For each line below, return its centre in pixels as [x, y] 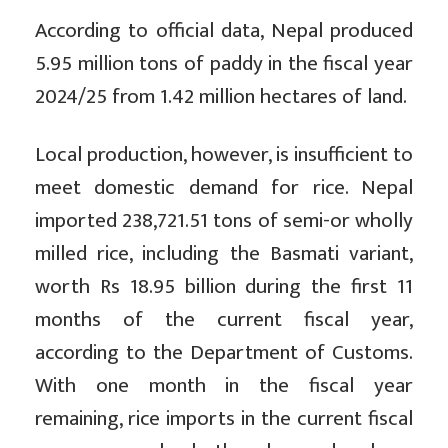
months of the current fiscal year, [224, 320]
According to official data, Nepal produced [224, 31]
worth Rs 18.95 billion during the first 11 [224, 287]
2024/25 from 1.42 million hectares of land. [221, 97]
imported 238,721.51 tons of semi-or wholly [224, 221]
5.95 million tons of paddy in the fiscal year [224, 64]
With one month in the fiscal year [224, 386]
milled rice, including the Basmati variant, [224, 254]
